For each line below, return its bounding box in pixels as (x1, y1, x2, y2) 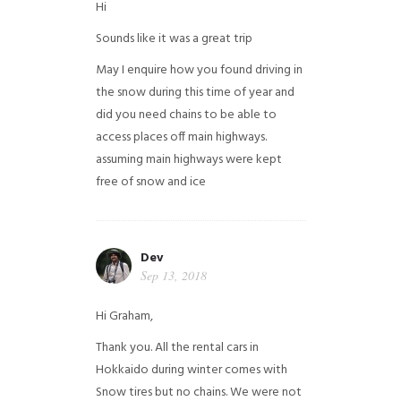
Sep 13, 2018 (140, 267, 207, 284)
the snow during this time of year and (95, 82, 294, 103)
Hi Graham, (95, 306, 153, 327)
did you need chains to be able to (95, 105, 277, 125)
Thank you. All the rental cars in (95, 337, 259, 358)
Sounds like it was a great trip (95, 29, 252, 49)
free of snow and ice (95, 172, 206, 192)
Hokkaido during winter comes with (95, 360, 287, 380)
